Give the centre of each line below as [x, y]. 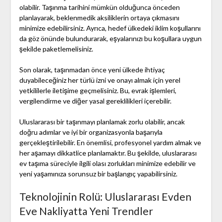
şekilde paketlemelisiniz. [56, 49]
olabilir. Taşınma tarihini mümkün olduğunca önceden [99, 7]
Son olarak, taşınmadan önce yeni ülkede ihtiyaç [92, 70]
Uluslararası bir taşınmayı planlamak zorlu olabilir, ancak [102, 122]
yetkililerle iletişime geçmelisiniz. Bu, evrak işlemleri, [98, 91]
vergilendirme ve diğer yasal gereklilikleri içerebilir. [95, 101]
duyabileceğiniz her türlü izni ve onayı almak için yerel [100, 80]
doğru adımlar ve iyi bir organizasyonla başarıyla [91, 132]
